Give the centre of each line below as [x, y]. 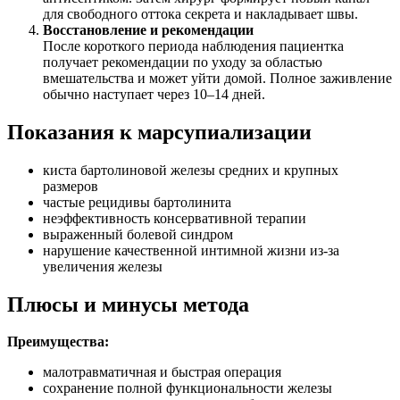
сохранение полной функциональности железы [187, 388]
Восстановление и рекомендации [148, 29]
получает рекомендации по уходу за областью [183, 62]
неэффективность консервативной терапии [175, 218]
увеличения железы [103, 266]
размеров [71, 186]
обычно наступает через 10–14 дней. [154, 94]
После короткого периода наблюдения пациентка [193, 46]
